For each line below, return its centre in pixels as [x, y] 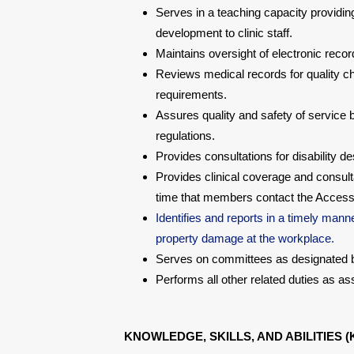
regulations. [185, 136]
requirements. [191, 94]
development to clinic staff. [224, 33]
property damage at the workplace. [245, 238]
